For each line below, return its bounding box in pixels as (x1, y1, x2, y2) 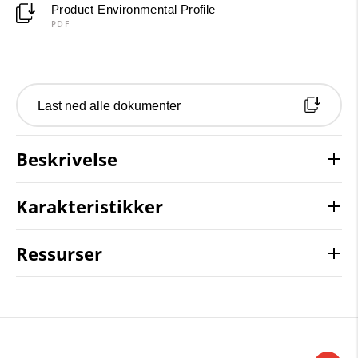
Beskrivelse (16, 146, 117, 171)
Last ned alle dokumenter (38, 98, 181, 113)
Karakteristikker (16, 193, 163, 218)
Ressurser (16, 241, 102, 265)
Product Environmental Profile (50, 2, 216, 16)
